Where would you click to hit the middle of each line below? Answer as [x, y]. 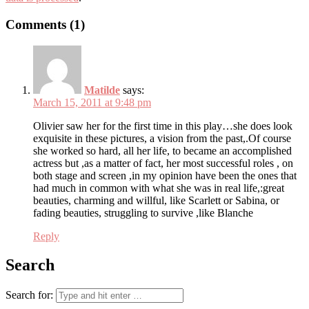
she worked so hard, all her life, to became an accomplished [162, 150]
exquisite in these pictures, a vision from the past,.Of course [162, 138]
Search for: [29, 295]
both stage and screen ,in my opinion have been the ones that [165, 175]
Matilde [102, 90]
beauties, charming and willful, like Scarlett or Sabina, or [156, 200]
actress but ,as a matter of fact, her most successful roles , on [163, 163]
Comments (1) [45, 24]
